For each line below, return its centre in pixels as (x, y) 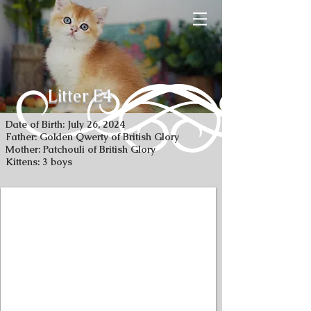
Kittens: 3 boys (39, 162)
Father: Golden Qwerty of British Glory (92, 137)
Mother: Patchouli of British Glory (81, 149)
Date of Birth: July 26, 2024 (66, 124)
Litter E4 (79, 95)
